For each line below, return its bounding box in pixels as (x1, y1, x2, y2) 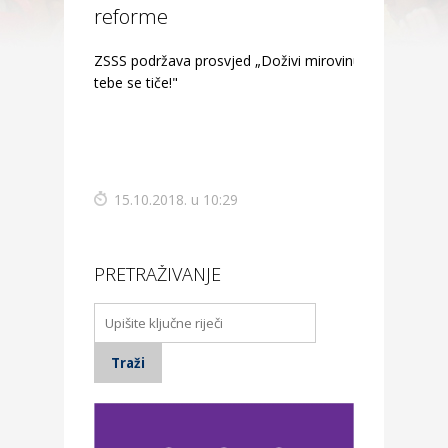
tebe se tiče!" (94, 73, 178, 92)
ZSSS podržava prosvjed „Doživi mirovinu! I (94, 51, 372, 70)
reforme (94, 3, 168, 30)
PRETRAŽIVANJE (94, 262, 221, 286)
